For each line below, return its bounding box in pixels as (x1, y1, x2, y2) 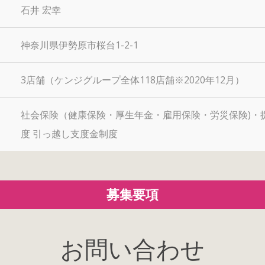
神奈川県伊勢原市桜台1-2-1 (20, 38, 138, 51)
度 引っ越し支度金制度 (20, 127, 118, 140)
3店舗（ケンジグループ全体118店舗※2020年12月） (20, 73, 244, 86)
